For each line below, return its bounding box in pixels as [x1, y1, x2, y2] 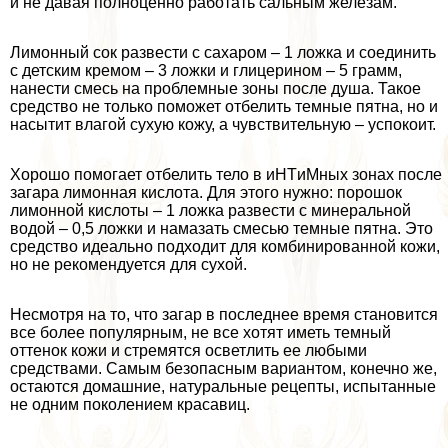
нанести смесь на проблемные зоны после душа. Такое [10, 80, 421, 98]
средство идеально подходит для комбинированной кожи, [10, 238, 440, 256]
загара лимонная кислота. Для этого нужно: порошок [10, 184, 402, 202]
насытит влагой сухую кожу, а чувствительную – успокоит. [10, 116, 436, 134]
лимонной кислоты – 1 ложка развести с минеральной [10, 202, 411, 220]
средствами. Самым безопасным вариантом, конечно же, [10, 360, 437, 378]
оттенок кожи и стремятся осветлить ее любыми [10, 342, 367, 360]
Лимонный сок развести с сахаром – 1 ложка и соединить [10, 44, 436, 62]
